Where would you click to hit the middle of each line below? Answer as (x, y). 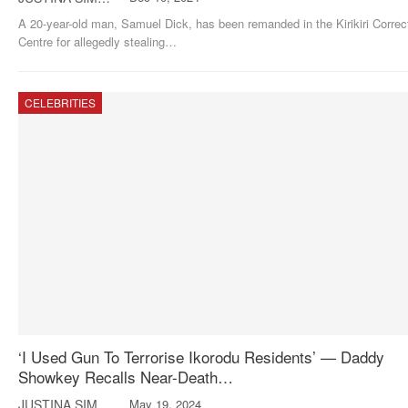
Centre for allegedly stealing (92, 41)
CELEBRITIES (60, 102)
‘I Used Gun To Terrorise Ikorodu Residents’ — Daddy (201, 357)
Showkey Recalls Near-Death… (126, 377)
